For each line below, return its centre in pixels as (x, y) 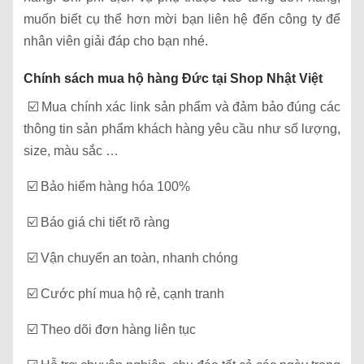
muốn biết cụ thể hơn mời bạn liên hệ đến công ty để (182, 19)
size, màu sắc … (71, 150)
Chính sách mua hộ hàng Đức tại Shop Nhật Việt (173, 78)
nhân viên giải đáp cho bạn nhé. (116, 41)
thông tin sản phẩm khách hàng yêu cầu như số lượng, (182, 128)
